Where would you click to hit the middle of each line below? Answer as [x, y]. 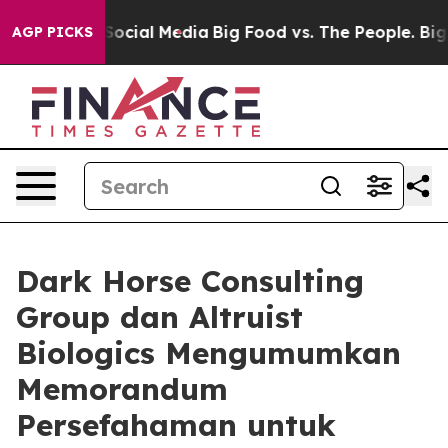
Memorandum [122, 389]
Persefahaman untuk [176, 425]
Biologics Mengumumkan [208, 353]
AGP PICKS [52, 32]
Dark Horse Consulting [190, 281]
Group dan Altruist [159, 317]
